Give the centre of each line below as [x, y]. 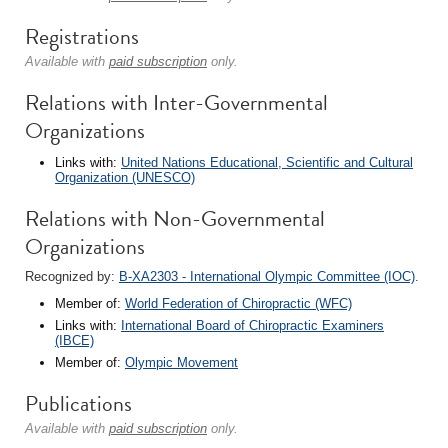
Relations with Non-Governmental [175, 218]
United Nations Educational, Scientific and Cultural [267, 162]
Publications [78, 403]
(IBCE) [74, 340]
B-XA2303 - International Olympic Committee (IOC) [267, 276]
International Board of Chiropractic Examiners [252, 325]
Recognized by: [72, 276]
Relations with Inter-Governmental [176, 102]
